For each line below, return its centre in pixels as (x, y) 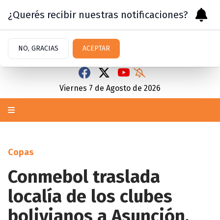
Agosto (118, 88)
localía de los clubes (90, 196)
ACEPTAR (96, 48)
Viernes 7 (76, 88)
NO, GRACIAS (38, 48)
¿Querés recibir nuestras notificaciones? (98, 15)
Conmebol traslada (84, 177)
